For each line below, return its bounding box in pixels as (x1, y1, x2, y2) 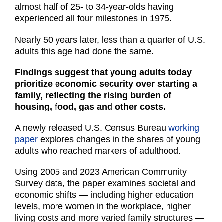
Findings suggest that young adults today (15, 67, 192, 78)
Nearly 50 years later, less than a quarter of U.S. (15, 35, 205, 45)
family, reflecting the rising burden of (15, 90, 171, 101)
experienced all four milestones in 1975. (15, 13, 172, 24)
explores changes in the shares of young (38, 134, 200, 145)
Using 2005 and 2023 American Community (15, 167, 187, 177)
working (168, 123, 199, 133)
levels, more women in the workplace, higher (15, 201, 191, 212)
